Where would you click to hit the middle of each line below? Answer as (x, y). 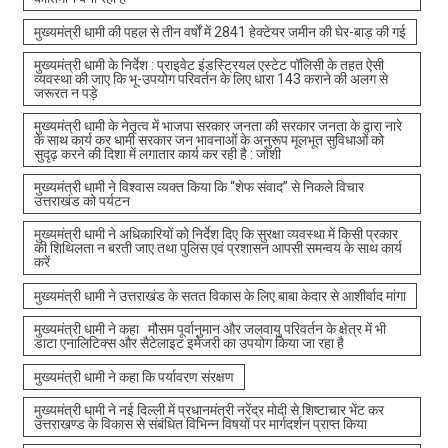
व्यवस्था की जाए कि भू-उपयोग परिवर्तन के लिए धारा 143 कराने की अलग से (210, 78)
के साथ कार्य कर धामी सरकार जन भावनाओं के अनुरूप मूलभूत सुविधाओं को (208, 139)
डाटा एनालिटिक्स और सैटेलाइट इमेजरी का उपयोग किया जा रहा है (188, 342)
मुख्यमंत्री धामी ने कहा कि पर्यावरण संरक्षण (133, 376)
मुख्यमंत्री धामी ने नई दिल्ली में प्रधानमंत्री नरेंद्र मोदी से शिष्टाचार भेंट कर (208, 409)
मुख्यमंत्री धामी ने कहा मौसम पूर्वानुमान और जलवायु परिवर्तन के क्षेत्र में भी (209, 328)
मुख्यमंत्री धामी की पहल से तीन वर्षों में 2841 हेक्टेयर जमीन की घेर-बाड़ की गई (219, 31)
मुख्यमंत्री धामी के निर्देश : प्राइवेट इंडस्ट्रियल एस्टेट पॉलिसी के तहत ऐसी (208, 64)
